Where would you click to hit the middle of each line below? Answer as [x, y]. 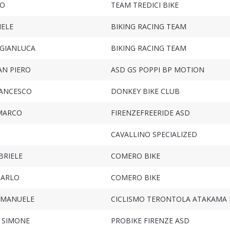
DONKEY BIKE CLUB [145, 91]
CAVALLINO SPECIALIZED [154, 135]
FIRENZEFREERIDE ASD [150, 113]
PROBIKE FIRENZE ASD [150, 221]
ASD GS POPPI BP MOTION [157, 70]
